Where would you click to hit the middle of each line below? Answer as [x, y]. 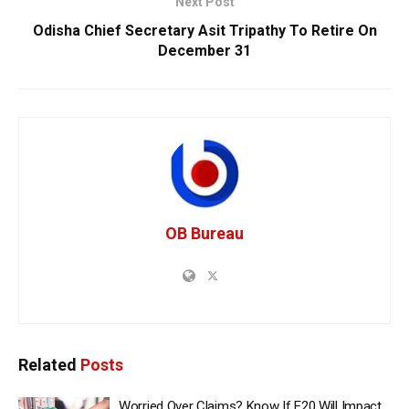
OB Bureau [204, 233]
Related [47, 364]
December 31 [204, 50]
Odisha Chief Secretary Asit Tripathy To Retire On [204, 30]
